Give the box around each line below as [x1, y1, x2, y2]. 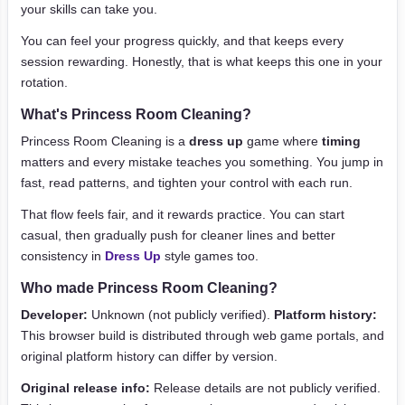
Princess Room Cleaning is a [21, 134, 189, 148]
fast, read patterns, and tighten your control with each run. [21, 175, 353, 190]
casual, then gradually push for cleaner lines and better [21, 228, 335, 242]
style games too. [161, 249, 259, 263]
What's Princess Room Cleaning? [21, 107, 251, 122]
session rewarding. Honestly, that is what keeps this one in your [21, 54, 382, 69]
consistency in [21, 249, 105, 263]
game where [243, 134, 322, 148]
